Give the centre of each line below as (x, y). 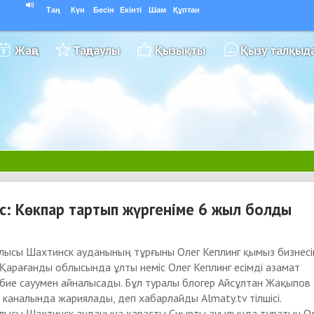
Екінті (131, 10)
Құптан (186, 10)
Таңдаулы (96, 50)
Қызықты (180, 50)
